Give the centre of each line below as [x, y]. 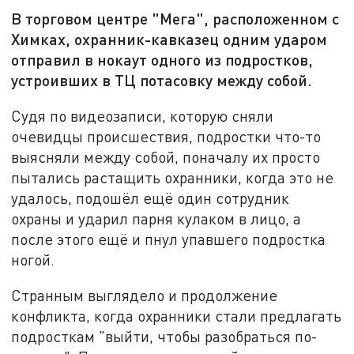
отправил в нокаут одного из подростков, [162, 60]
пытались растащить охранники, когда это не [173, 177]
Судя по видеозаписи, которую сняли [143, 115]
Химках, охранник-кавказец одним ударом [169, 39]
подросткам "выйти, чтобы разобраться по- [165, 337]
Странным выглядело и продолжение [145, 296]
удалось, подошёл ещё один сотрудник [151, 198]
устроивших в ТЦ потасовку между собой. [162, 80]
